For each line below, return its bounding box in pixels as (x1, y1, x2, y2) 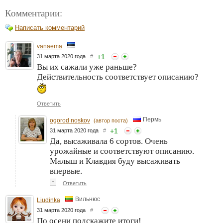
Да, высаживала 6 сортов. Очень (50, 136, 168, 146)
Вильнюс (75, 196, 100, 203)
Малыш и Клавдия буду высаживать (50, 156, 180, 166)
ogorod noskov (50, 116, 90, 124)
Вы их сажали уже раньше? (37, 62, 137, 72)
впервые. (50, 166, 82, 176)
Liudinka (37, 196, 60, 204)
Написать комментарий (15, 23, 85, 31)
